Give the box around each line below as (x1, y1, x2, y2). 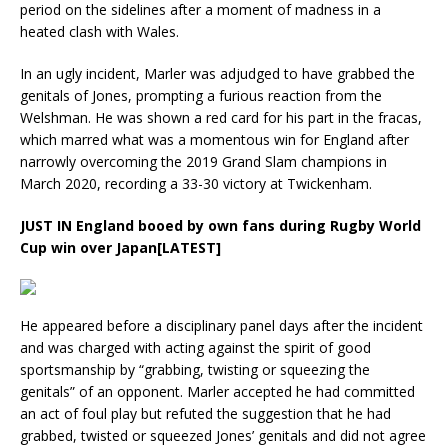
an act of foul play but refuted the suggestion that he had (20, 404, 391, 424)
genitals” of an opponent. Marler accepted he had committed (20, 382, 415, 402)
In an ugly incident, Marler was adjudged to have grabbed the (20, 64, 415, 84)
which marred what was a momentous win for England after (20, 130, 409, 150)
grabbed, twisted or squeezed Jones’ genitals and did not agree (20, 426, 426, 446)
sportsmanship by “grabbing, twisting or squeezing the (20, 360, 370, 380)
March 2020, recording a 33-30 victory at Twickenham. (20, 174, 372, 194)
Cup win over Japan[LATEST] (20, 238, 221, 258)
